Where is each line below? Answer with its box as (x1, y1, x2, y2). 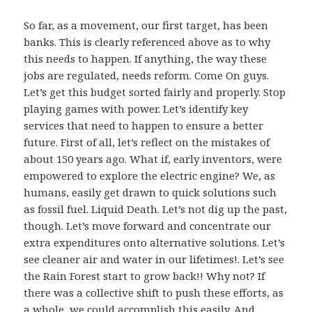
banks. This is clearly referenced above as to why (24, 35, 271, 49)
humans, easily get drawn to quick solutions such (24, 185, 277, 200)
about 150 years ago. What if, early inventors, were (24, 152, 283, 166)
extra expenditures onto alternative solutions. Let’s (24, 235, 286, 250)
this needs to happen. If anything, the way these (24, 52, 267, 66)
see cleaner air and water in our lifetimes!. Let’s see (24, 252, 285, 267)
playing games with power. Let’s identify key (24, 102, 249, 116)
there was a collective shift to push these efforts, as (24, 286, 284, 300)
